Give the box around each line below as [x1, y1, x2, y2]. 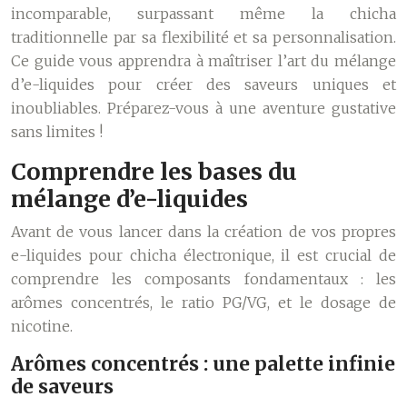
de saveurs [11, 374, 114, 399]
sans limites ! [11, 123, 103, 141]
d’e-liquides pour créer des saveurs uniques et [11, 75, 396, 94]
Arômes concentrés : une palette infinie [11, 352, 395, 376]
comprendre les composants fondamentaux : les [11, 270, 396, 288]
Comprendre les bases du [11, 157, 297, 186]
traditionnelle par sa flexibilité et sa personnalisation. [11, 28, 396, 46]
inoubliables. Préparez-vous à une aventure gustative [11, 99, 396, 117]
